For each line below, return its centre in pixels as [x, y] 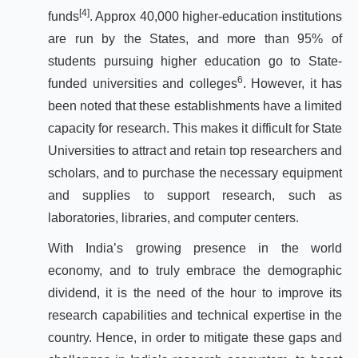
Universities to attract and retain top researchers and [195, 151]
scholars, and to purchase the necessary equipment [195, 173]
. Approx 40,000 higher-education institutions [216, 16]
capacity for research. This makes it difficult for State [195, 128]
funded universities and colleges [143, 84]
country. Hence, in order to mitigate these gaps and [195, 338]
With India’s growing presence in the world [195, 248]
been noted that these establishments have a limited [195, 106]
